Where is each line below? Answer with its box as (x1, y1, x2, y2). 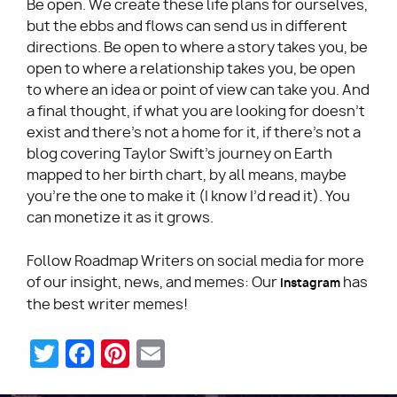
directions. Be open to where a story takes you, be (27, 38, 368, 58)
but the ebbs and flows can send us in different (27, 17, 347, 36)
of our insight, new (27, 273, 153, 292)
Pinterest (129, 333, 258, 370)
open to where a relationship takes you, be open (27, 59, 355, 79)
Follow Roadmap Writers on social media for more (27, 252, 364, 271)
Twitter (58, 333, 159, 370)
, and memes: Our (160, 273, 280, 292)
